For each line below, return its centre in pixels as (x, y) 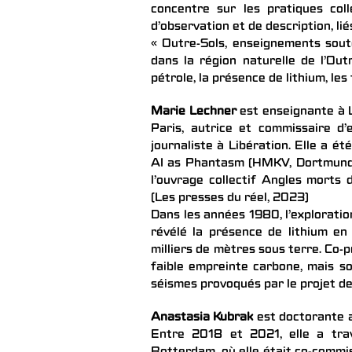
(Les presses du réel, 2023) (230, 198)
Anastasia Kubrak (202, 318)
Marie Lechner (194, 112)
